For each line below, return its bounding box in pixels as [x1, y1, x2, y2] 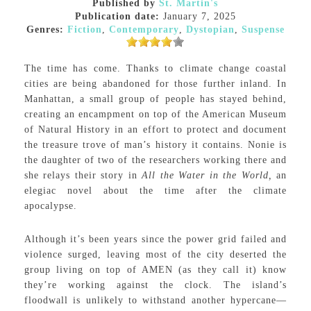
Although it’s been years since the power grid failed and [24, 234, 287, 244]
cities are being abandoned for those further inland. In [24, 78, 287, 89]
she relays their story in [24, 170, 142, 180]
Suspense [241, 24, 285, 35]
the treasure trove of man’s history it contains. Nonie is [24, 140, 287, 150]
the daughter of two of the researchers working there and [24, 155, 287, 165]
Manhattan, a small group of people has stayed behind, [24, 94, 287, 104]
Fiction [67, 24, 102, 35]
